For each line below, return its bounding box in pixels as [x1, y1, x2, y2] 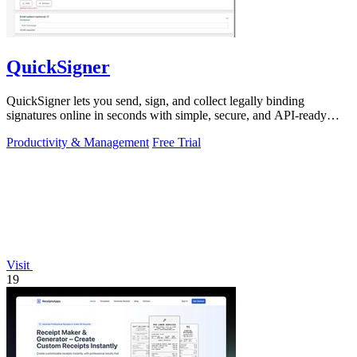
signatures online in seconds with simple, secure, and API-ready [6, 108, 327, 122]
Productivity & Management [6, 135, 149, 149]
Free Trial [152, 135, 201, 149]
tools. [6, 122, 33, 136]
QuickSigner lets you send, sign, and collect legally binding [6, 93, 304, 108]
